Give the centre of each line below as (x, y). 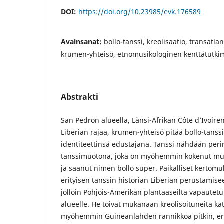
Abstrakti (80, 97)
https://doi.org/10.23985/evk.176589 (140, 12)
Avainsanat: (82, 42)
